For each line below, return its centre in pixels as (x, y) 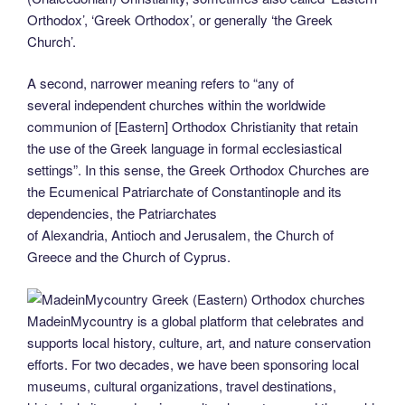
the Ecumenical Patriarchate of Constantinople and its (184, 192)
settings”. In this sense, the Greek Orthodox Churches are (198, 170)
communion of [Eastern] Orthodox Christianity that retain (193, 127)
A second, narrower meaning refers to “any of (160, 83)
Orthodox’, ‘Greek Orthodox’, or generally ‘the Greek (180, 19)
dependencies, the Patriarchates (122, 213)
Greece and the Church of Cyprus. (129, 257)
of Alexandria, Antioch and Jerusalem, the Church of (180, 235)
